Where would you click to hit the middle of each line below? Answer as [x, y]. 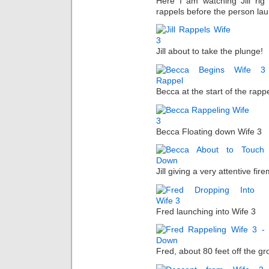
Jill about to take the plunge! [210, 51]
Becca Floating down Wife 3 [209, 131]
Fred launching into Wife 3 [206, 211]
